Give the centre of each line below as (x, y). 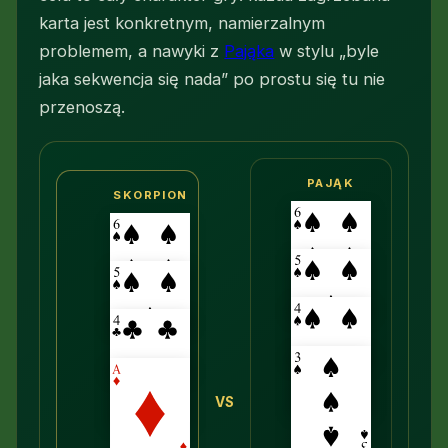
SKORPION (150, 195)
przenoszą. (82, 107)
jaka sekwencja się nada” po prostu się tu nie (212, 79)
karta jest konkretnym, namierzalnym (182, 23)
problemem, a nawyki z (132, 51)
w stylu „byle (327, 51)
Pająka (249, 51)
